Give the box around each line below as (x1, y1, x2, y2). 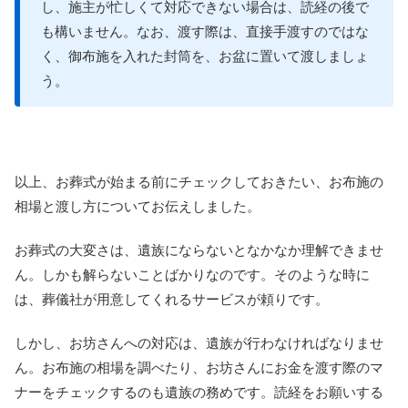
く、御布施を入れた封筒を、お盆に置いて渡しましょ (40, 48, 369, 65)
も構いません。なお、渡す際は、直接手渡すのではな (40, 24, 369, 40)
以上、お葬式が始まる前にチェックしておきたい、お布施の (15, 174, 383, 190)
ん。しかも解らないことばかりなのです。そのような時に (15, 267, 370, 283)
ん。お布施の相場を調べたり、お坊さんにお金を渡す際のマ (15, 360, 383, 376)
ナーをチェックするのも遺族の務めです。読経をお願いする (15, 384, 383, 401)
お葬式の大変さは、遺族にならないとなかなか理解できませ (15, 242, 383, 259)
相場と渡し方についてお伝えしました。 (15, 199, 260, 215)
